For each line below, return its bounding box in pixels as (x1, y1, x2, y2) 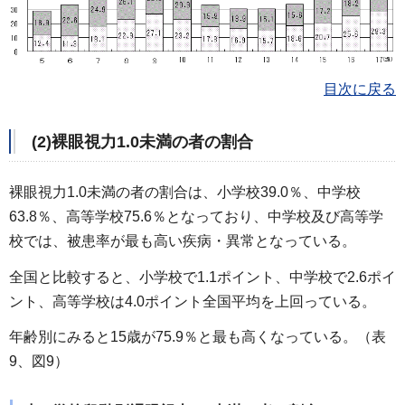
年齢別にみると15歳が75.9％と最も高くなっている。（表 (9, 329, 386, 345)
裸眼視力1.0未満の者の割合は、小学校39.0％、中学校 (9, 184, 361, 200)
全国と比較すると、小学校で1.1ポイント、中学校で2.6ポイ (9, 268, 396, 285)
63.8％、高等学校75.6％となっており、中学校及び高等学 (9, 208, 383, 224)
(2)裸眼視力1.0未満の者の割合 (32, 132, 253, 151)
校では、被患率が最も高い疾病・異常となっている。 (9, 232, 356, 249)
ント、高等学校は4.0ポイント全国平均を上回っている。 (9, 293, 376, 309)
